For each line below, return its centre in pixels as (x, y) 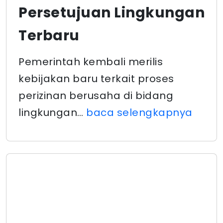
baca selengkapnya (139, 112)
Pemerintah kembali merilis (91, 62)
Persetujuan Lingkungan (111, 13)
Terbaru (49, 36)
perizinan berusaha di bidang (96, 96)
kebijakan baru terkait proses (96, 79)
